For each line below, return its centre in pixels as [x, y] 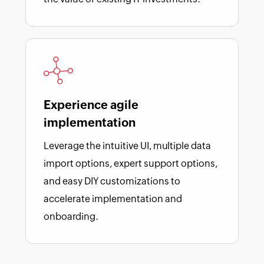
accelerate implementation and [113, 199]
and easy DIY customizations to [112, 181]
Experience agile [91, 104]
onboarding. [71, 216]
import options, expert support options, [131, 163]
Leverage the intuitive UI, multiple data [127, 146]
